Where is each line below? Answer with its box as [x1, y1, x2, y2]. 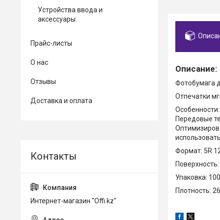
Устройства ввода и [38, 6, 103, 14]
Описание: [175, 63, 217, 74]
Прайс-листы [30, 39, 72, 47]
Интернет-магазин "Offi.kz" [30, 197, 116, 205]
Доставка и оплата [30, 97, 92, 105]
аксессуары [38, 15, 76, 23]
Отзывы [30, 78, 56, 85]
